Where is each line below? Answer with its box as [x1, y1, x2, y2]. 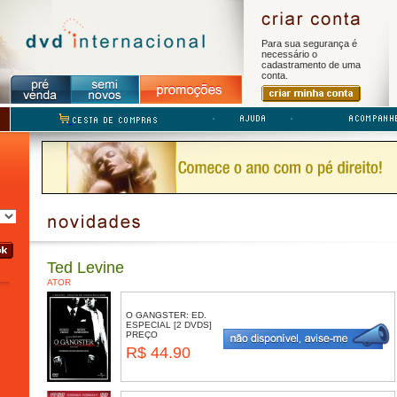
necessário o [261, 49, 317, 59]
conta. [261, 70, 288, 81]
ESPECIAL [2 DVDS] [126, 320, 212, 330]
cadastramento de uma [261, 59, 361, 70]
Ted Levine [47, 259, 124, 276]
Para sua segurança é [261, 38, 357, 49]
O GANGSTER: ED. [126, 310, 206, 320]
